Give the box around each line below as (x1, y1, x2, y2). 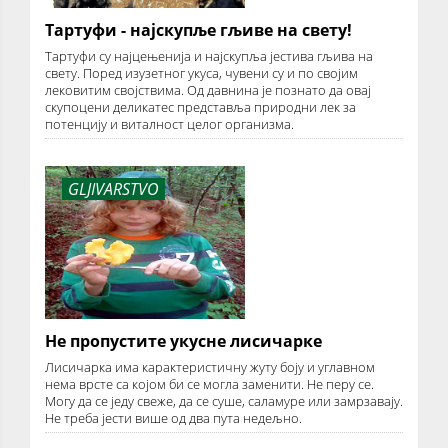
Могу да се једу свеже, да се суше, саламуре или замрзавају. (45, 392, 403, 411)
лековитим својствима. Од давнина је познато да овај (45, 80, 371, 99)
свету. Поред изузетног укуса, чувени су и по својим (45, 63, 358, 82)
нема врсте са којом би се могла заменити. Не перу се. (45, 375, 374, 394)
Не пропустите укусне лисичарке (45, 330, 322, 353)
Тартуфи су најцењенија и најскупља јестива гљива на (45, 46, 373, 65)
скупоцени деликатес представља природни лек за (45, 97, 356, 116)
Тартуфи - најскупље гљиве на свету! (45, 18, 352, 41)
